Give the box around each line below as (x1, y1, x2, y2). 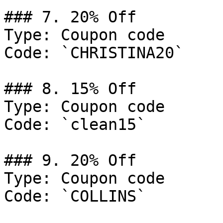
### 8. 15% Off (4, 80, 136, 98)
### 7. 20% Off (4, 8, 136, 26)
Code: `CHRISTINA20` (4, 44, 184, 62)
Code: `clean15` (4, 115, 146, 133)
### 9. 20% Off (4, 151, 136, 169)
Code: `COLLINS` (4, 187, 146, 205)
